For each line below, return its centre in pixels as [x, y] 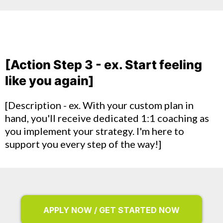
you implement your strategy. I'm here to [95, 131]
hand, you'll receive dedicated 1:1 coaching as [107, 118]
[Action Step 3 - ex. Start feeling [104, 65]
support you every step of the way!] [83, 144]
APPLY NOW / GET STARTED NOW [111, 210]
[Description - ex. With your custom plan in [99, 105]
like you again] [50, 81]
